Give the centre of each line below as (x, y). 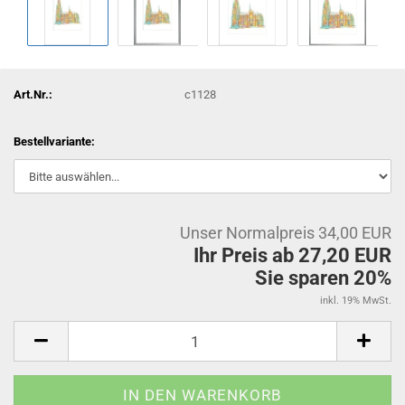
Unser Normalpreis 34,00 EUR (286, 233)
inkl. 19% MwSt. (356, 301)
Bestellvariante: (54, 141)
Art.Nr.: (33, 94)
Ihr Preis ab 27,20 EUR (292, 255)
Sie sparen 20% (323, 278)
